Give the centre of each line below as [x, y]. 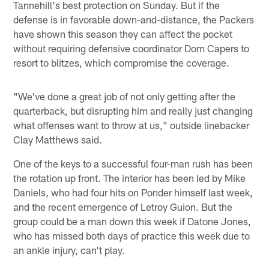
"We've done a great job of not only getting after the [125, 96]
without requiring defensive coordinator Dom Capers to [131, 48]
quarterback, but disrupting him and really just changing [133, 110]
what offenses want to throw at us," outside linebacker [131, 125]
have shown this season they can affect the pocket [123, 33]
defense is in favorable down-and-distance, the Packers [134, 19]
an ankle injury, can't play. [69, 249]
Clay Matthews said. [58, 139]
